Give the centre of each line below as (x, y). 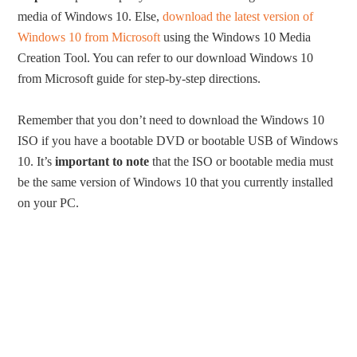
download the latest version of (238, 17)
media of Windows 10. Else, (90, 17)
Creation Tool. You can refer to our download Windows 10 (166, 58)
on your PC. (49, 203)
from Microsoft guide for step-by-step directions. (139, 79)
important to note (102, 162)
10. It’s (37, 162)
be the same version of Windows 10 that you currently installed (176, 182)
